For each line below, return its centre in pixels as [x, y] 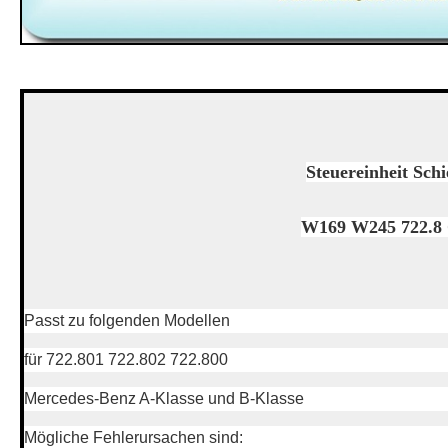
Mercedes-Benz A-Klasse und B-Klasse [164, 398]
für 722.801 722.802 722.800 [126, 359]
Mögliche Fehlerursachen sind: [133, 437]
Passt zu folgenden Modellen [127, 320]
